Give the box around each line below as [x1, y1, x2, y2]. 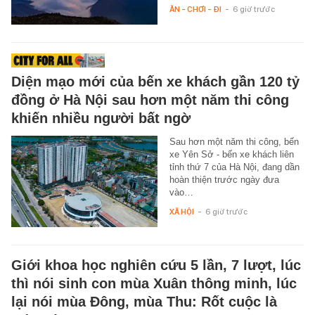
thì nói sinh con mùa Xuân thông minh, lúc [11, 275, 297, 291]
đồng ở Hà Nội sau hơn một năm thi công [11, 91, 289, 108]
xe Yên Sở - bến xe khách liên [169, 148, 294, 160]
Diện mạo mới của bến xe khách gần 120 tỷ [11, 73, 300, 89]
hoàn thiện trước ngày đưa [169, 174, 279, 185]
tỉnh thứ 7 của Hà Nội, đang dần [169, 161, 300, 172]
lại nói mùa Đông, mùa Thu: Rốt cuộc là [11, 293, 277, 309]
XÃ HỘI [169, 206, 194, 217]
